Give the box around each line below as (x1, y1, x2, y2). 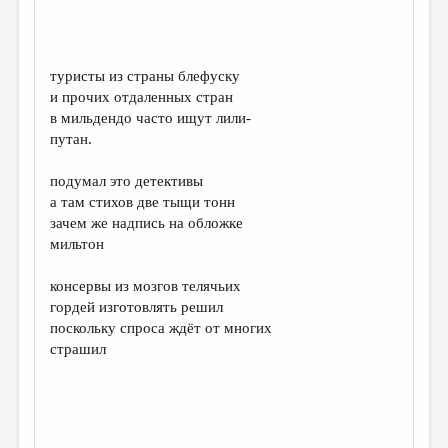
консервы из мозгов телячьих (50, 278, 242, 294)
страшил (50, 341, 107, 357)
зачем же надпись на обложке (50, 215, 244, 231)
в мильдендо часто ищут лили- (50, 110, 252, 126)
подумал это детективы (50, 173, 204, 189)
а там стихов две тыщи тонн (50, 194, 236, 210)
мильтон (50, 236, 105, 252)
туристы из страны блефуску (50, 68, 241, 84)
